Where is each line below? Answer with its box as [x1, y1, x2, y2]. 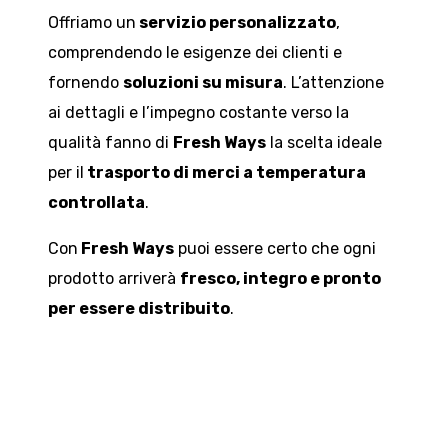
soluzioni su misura [123, 72, 283, 92]
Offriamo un [48, 12, 136, 32]
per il [48, 162, 84, 182]
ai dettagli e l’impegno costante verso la [48, 102, 349, 122]
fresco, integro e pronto [180, 268, 381, 288]
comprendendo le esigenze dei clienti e [48, 42, 342, 62]
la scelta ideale [266, 132, 382, 152]
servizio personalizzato [136, 12, 336, 32]
